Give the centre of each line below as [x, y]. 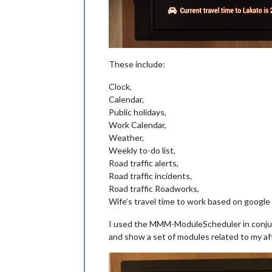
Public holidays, [138, 112]
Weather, [126, 138]
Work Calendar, [138, 125]
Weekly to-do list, [142, 150]
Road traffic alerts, [144, 163]
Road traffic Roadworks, [154, 189]
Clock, [120, 87]
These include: [137, 64]
